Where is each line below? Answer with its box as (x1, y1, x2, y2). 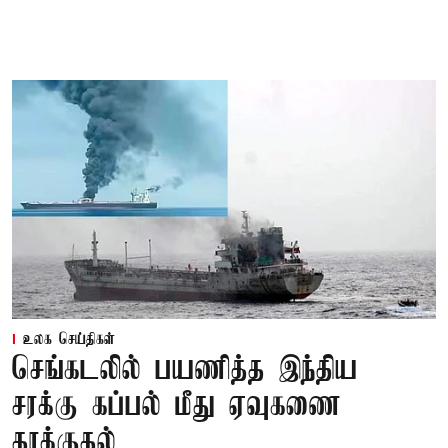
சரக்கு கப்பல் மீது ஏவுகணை (12, 388, 341, 424)
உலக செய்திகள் (23, 330, 115, 349)
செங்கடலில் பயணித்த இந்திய (12, 352, 358, 388)
